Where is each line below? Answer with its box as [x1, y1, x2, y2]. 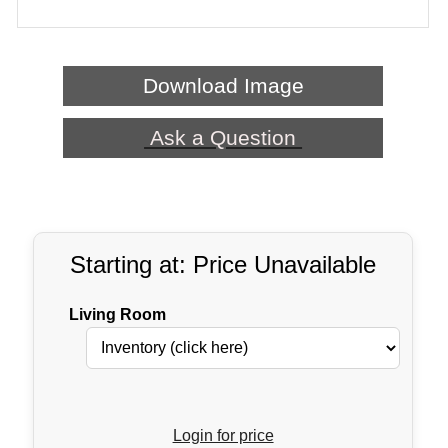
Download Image [142, 74, 304, 98]
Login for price [172, 427, 274, 445]
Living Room [69, 306, 167, 324]
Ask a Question [144, 126, 303, 150]
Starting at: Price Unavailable [70, 251, 377, 279]
